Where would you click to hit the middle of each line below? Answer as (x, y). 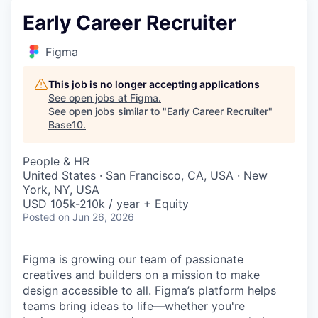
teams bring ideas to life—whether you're (134, 306)
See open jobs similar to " (108, 111)
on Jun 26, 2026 (96, 217)
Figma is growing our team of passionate (133, 259)
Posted (39, 217)
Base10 (66, 125)
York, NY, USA (61, 190)
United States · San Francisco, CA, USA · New (145, 175)
